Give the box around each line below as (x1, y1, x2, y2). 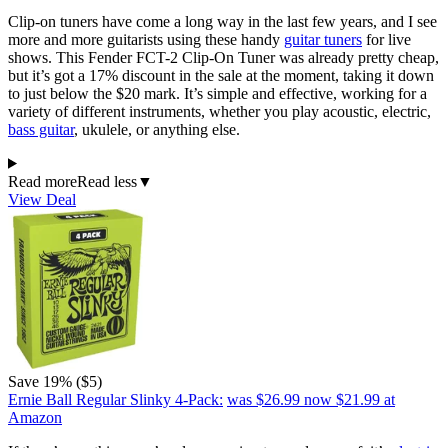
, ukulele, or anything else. (74, 120, 240, 138)
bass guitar (8, 120, 74, 138)
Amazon (8, 408, 62, 426)
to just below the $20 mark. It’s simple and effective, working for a (8, 84, 427, 102)
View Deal (8, 190, 76, 208)
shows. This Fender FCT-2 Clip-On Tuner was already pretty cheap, (8, 48, 439, 66)
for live (362, 30, 411, 48)
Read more (8, 172, 77, 190)
